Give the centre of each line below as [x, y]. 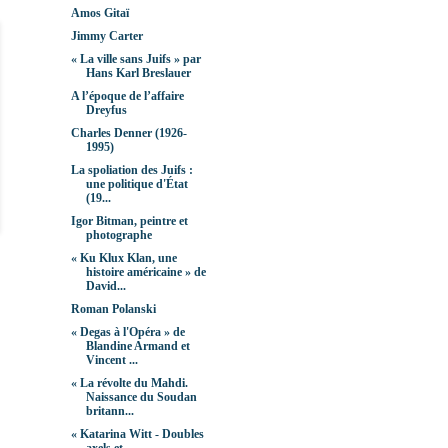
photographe [118, 235]
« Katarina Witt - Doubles [137, 434]
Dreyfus [106, 110]
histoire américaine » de [145, 272]
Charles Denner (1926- [128, 133]
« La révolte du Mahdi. [129, 383]
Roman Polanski [113, 309]
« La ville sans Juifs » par [135, 59]
